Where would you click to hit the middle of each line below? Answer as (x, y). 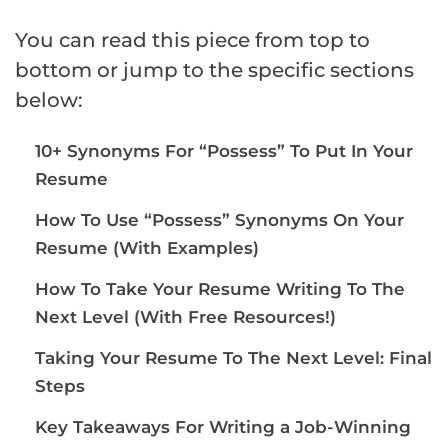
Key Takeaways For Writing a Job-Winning (223, 426)
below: (49, 99)
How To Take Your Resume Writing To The (220, 288)
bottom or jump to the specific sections (214, 69)
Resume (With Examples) (147, 247)
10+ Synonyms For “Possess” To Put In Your (224, 150)
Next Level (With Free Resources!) (185, 316)
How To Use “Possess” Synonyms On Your (219, 219)
